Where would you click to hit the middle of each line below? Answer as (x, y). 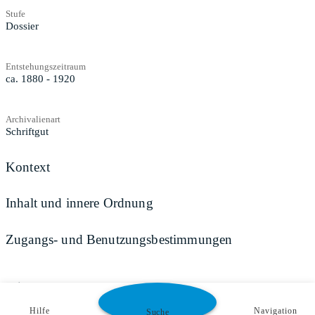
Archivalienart (33, 119)
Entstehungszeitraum (46, 66)
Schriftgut (27, 131)
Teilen (20, 286)
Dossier (22, 26)
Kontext (28, 167)
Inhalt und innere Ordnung (79, 203)
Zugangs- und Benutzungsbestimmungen (119, 239)
